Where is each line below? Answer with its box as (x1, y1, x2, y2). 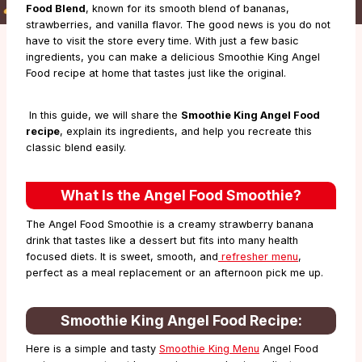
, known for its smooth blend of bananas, (86, 2, 289, 15)
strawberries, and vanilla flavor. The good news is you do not (26, 18, 330, 31)
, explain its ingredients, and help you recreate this (60, 124, 312, 137)
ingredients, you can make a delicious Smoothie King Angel (26, 50, 320, 63)
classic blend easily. (26, 141, 126, 154)
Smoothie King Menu (159, 342, 259, 355)
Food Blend (26, 2, 86, 15)
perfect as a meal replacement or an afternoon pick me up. (26, 266, 323, 279)
